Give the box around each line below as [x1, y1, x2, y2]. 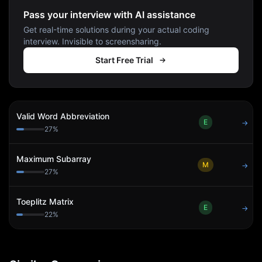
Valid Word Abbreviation [16, 111, 109, 121]
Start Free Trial [95, 55, 153, 65]
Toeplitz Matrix [16, 196, 74, 206]
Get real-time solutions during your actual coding [23, 25, 209, 35]
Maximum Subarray [16, 154, 91, 164]
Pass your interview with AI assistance [23, 9, 195, 20]
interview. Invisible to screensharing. [23, 36, 161, 46]
